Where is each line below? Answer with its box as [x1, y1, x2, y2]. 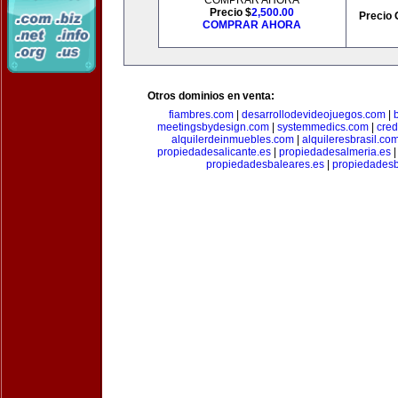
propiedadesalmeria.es [278, 146, 391, 158]
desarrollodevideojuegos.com [241, 108, 386, 121]
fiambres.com [168, 108, 234, 121]
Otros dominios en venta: [147, 90, 275, 102]
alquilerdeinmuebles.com [171, 133, 294, 146]
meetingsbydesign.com [156, 121, 269, 133]
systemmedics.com [276, 121, 369, 133]
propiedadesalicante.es [156, 146, 271, 158]
